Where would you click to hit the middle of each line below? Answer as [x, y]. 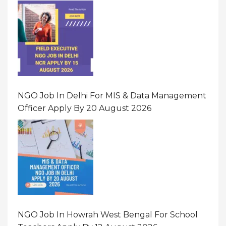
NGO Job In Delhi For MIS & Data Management [112, 96]
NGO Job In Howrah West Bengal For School [108, 215]
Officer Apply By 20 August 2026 [84, 108]
